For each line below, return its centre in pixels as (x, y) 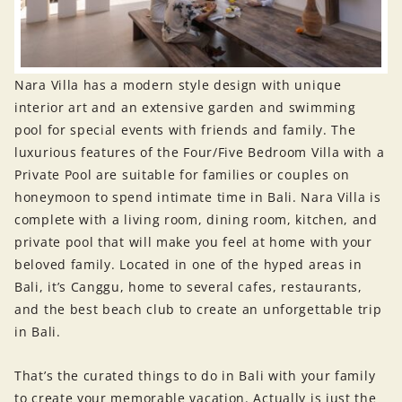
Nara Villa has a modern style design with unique (178, 84)
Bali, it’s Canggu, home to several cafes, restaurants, (188, 286)
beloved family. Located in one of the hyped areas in (188, 264)
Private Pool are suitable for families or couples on (182, 174)
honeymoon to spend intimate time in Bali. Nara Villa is (198, 197)
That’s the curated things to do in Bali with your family (195, 376)
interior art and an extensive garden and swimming (185, 107)
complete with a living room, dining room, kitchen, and (196, 219)
